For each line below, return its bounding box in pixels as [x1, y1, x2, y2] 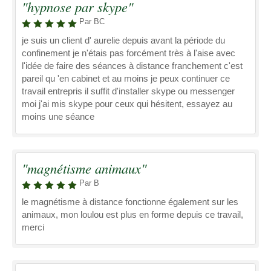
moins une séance [22, 111, 94, 122]
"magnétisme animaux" [22, 159, 146, 177]
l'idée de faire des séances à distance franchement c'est [22, 60, 243, 71]
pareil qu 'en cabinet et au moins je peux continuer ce [22, 73, 230, 83]
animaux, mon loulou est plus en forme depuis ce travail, [22, 209, 243, 220]
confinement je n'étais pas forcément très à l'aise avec [22, 48, 235, 58]
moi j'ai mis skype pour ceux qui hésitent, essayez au [22, 99, 232, 109]
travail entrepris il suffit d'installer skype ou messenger [22, 86, 235, 96]
